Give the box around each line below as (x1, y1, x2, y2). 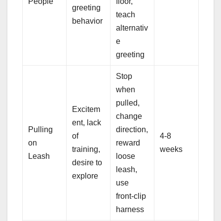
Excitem (72, 105, 101, 113)
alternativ (116, 23, 148, 32)
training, (72, 145, 101, 153)
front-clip (116, 191, 147, 200)
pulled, (116, 98, 140, 107)
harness (116, 205, 145, 214)
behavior (72, 16, 103, 25)
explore (72, 171, 99, 180)
